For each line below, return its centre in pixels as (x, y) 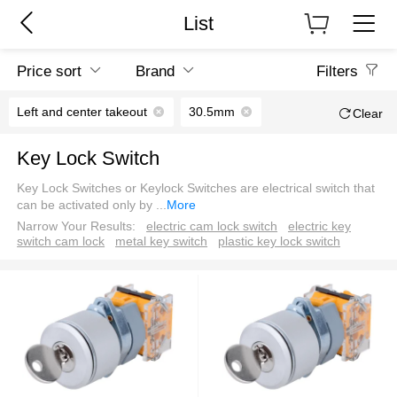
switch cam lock (61, 241)
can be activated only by (87, 205)
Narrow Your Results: (77, 226)
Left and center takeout (82, 112)
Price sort (50, 71)
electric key (319, 226)
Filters (337, 71)
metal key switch (162, 241)
